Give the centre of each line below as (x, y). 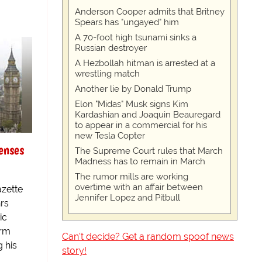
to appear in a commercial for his (141, 125)
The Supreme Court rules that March (149, 151)
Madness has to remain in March (140, 162)
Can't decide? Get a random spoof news (148, 237)
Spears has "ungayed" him (127, 23)
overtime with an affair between (139, 187)
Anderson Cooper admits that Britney (150, 12)
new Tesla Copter (110, 136)
